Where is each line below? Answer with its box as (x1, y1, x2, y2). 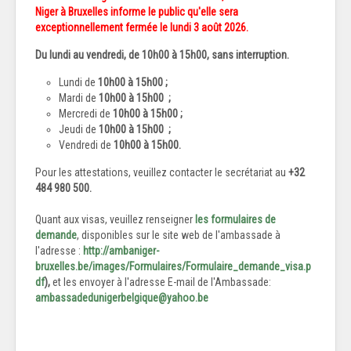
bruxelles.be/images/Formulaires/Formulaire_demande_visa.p (35, 260, 311, 273)
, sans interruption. (207, 49, 289, 62)
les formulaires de (195, 213, 276, 226)
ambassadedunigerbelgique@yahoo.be (35, 291, 208, 305)
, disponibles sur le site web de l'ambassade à (77, 229, 280, 242)
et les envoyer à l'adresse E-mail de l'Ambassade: (50, 276, 271, 289)
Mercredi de (59, 107, 113, 121)
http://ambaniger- (83, 244, 159, 258)
